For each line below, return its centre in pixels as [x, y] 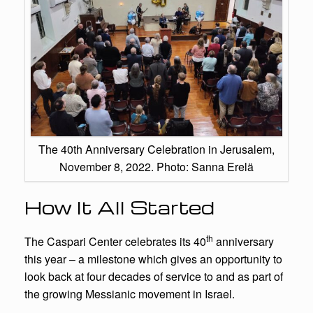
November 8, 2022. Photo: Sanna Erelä [156, 166]
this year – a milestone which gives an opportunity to [153, 259]
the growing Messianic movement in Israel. [130, 293]
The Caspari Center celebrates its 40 [115, 241]
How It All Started [119, 206]
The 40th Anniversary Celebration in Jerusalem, [156, 149]
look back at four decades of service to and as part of [154, 276]
